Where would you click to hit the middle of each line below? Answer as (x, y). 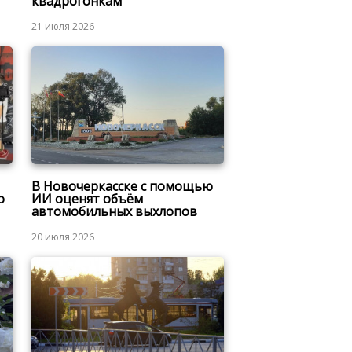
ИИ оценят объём (87, 199)
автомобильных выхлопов (114, 212)
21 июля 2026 (62, 26)
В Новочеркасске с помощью (122, 187)
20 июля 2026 (62, 237)
